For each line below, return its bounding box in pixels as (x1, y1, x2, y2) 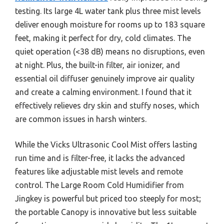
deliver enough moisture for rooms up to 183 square (15, 19, 205, 29)
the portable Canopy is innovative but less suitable (15, 207, 196, 216)
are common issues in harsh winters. (15, 114, 146, 123)
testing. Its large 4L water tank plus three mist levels (15, 6, 201, 15)
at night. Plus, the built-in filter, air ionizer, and (15, 60, 180, 69)
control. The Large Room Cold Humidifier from (15, 180, 184, 189)
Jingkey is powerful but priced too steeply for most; (15, 193, 201, 203)
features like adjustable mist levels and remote (15, 166, 183, 176)
